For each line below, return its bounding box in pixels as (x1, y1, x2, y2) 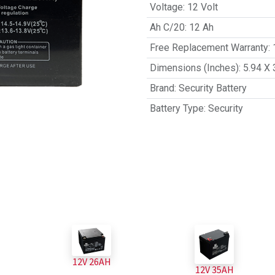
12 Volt (187, 1, 218, 13)
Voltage (149, 1, 183, 13)
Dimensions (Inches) (149, 62, 239, 74)
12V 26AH (72, 255, 111, 268)
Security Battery (178, 82, 247, 94)
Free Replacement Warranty (149, 42, 268, 53)
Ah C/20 (149, 21, 185, 33)
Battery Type (149, 103, 204, 114)
